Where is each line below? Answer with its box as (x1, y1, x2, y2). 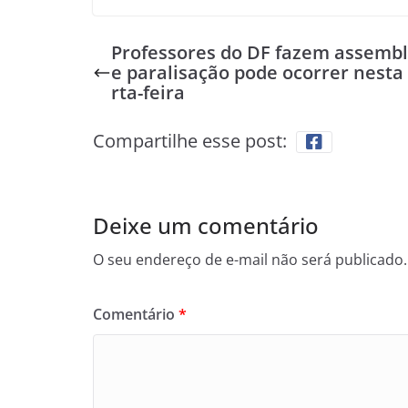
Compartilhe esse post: (93, 128, 287, 153)
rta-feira (111, 80, 185, 105)
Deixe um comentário (93, 210, 319, 240)
